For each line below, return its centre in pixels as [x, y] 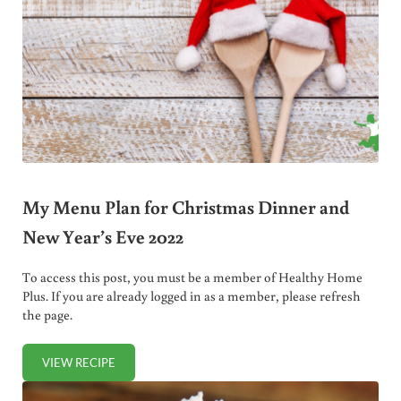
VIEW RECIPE [78, 362]
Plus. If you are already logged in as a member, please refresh [191, 295]
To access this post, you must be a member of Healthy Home [192, 277]
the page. [47, 314]
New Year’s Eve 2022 [102, 237]
